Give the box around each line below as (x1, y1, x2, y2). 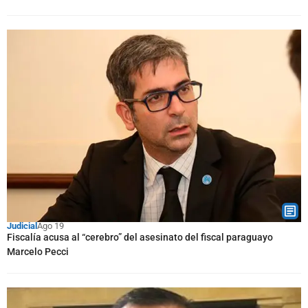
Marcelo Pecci (7, 245, 69, 257)
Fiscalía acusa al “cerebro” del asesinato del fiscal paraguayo (7, 231, 273, 243)
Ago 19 (37, 220, 64, 231)
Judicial (7, 220, 37, 231)
